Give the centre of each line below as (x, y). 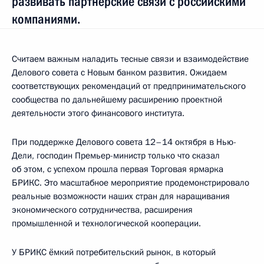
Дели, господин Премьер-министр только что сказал (116, 155)
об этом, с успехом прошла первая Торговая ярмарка (118, 169)
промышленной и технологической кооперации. (106, 223)
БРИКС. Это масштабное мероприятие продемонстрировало (131, 182)
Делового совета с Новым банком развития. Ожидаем (119, 72)
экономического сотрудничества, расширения (102, 209)
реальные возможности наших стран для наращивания (121, 196)
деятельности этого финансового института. (98, 113)
